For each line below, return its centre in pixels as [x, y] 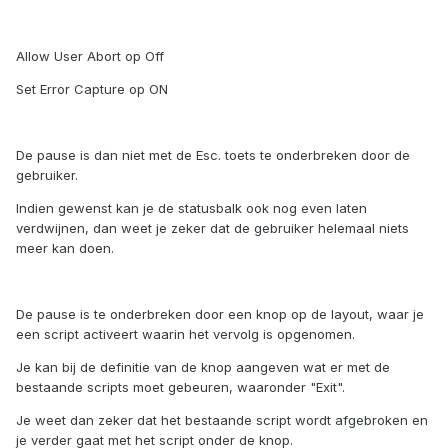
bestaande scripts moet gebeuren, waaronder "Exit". [180, 387]
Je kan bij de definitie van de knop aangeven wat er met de [203, 367]
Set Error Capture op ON [92, 89]
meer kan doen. [65, 248]
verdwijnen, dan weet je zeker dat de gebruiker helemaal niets [212, 228]
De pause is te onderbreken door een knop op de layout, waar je [220, 314]
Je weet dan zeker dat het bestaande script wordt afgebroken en [222, 420]
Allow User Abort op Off [90, 56]
